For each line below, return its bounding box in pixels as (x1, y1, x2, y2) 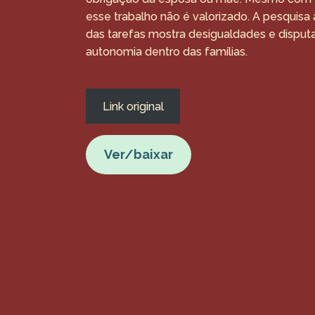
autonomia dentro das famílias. (86, 44, 248, 58)
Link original (102, 99, 164, 113)
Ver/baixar (104, 147, 174, 162)
